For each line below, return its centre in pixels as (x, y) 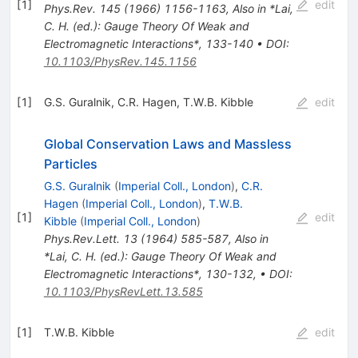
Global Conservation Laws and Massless (167, 143)
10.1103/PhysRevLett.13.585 (123, 291)
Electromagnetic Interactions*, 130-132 (148, 273)
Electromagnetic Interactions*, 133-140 (148, 43)
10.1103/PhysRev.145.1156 (120, 61)
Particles (70, 163)
